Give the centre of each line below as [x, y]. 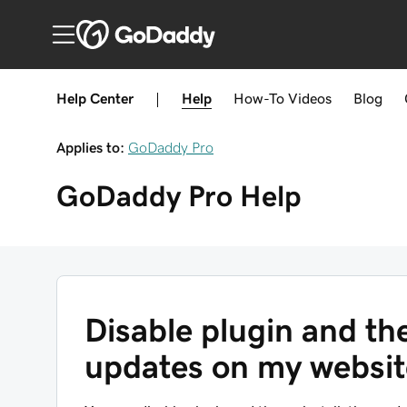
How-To [259, 98]
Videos [310, 98]
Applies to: [90, 147]
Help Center [95, 98]
